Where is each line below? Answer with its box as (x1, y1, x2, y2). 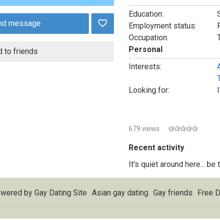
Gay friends (153, 188, 192, 197)
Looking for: (128, 85, 169, 95)
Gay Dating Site (34, 188, 87, 197)
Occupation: (128, 33, 168, 42)
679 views (128, 125, 160, 133)
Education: (128, 9, 164, 19)
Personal (128, 45, 163, 54)
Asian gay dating (92, 188, 148, 197)
